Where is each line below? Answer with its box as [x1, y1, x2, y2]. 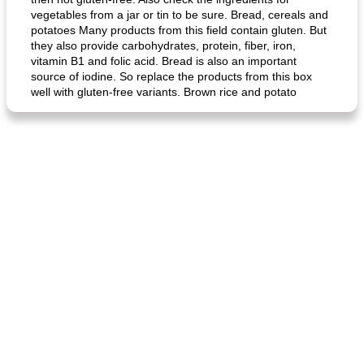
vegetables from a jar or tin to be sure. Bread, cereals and [31, 8, 328, 21]
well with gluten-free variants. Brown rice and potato [31, 85, 297, 98]
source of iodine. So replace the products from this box [31, 70, 312, 83]
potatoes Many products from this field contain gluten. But [31, 24, 327, 37]
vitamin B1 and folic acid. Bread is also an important [31, 54, 297, 67]
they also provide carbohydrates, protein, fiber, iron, [31, 39, 296, 52]
